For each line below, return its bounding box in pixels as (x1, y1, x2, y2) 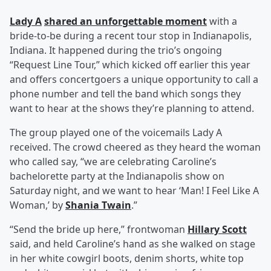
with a (207, 15, 237, 28)
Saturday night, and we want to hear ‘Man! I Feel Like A (10, 184, 259, 198)
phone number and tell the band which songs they (10, 87, 241, 101)
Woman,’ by (10, 198, 65, 212)
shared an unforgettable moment (44, 15, 207, 28)
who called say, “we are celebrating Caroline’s (10, 155, 217, 169)
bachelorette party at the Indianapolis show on (10, 169, 224, 183)
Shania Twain (65, 198, 131, 212)
